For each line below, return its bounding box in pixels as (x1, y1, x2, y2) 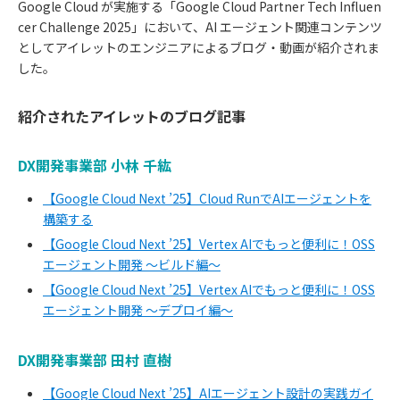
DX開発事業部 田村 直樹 (18, 348, 171, 371)
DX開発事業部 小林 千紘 (18, 154, 171, 176)
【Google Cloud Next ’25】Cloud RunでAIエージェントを (43, 188, 371, 207)
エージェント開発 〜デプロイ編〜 (43, 300, 233, 319)
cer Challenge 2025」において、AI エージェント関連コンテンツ (18, 17, 382, 36)
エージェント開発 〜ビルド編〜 (43, 254, 221, 273)
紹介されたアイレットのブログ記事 (18, 104, 246, 127)
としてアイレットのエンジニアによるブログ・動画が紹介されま (18, 37, 379, 56)
